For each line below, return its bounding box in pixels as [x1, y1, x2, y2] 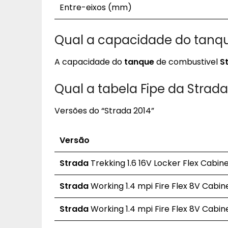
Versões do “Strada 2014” [54, 105, 154, 117]
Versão [60, 134, 90, 146]
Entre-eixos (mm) [60, 2, 132, 13]
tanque [124, 56, 154, 68]
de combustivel [154, 56, 220, 68]
